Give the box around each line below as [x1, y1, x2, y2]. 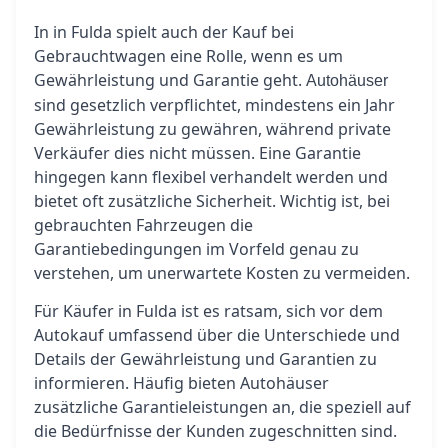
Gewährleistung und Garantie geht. [34, 69, 306, 91]
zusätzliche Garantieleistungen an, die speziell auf [34, 396, 411, 418]
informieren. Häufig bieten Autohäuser [34, 372, 329, 394]
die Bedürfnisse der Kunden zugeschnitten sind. [34, 420, 397, 442]
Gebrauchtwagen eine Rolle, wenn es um [34, 45, 343, 67]
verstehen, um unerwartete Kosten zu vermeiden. [34, 262, 410, 284]
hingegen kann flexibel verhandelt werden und [34, 166, 388, 188]
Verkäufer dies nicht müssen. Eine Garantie [34, 142, 361, 164]
